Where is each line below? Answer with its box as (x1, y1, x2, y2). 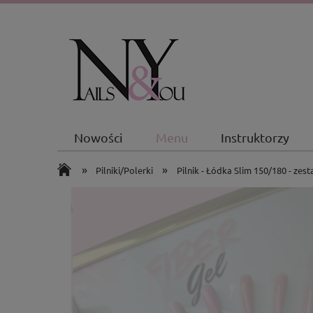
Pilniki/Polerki (96, 164, 154, 176)
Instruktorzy (221, 130, 290, 145)
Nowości (73, 130, 123, 145)
